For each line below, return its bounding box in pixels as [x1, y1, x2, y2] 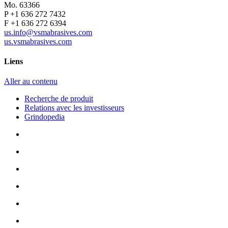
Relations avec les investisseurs [24, 103, 124, 112]
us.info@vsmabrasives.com [4, 27, 92, 37]
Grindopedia [24, 112, 65, 122]
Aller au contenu [4, 77, 58, 86]
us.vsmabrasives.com [4, 37, 72, 46]
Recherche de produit [24, 94, 93, 103]
